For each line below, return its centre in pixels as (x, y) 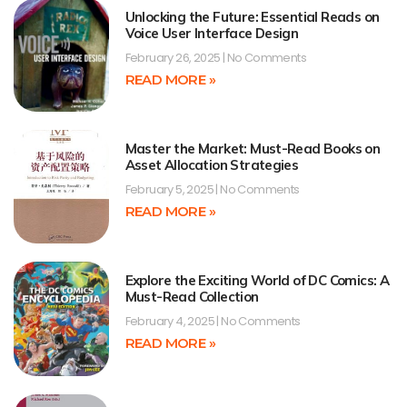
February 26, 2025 (174, 57)
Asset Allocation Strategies (212, 164)
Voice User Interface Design (212, 33)
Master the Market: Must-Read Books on (253, 148)
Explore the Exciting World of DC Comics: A (257, 281)
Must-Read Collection (192, 297)
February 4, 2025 (171, 322)
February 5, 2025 (170, 189)
